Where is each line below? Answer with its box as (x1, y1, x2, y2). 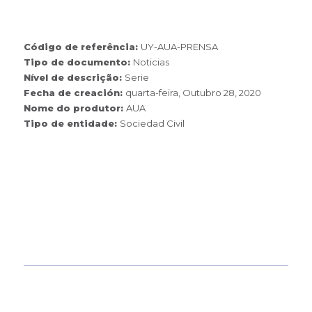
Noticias (133, 56, 170, 68)
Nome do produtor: (24, 102, 127, 114)
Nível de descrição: (24, 72, 125, 84)
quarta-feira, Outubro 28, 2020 (125, 87, 262, 99)
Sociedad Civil (120, 118, 185, 130)
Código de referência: (24, 41, 141, 53)
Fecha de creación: (24, 87, 126, 99)
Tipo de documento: (24, 56, 134, 68)
